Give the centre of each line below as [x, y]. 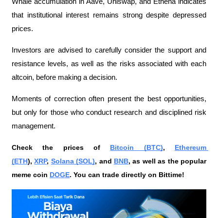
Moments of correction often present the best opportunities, [109, 99]
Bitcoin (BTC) [136, 147]
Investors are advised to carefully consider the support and [109, 50]
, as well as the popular [168, 161]
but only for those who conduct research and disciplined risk [109, 112]
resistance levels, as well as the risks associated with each [109, 64]
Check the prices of [61, 147]
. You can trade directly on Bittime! [127, 174]
